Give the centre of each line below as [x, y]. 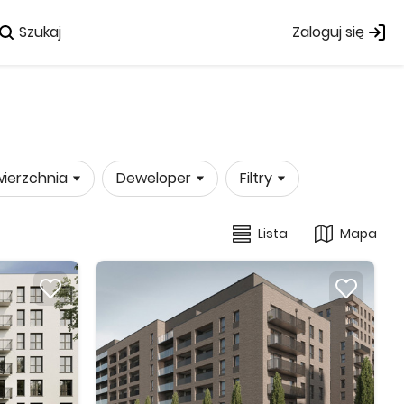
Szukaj [40, 32]
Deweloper [154, 178]
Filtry [256, 178]
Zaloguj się [328, 32]
